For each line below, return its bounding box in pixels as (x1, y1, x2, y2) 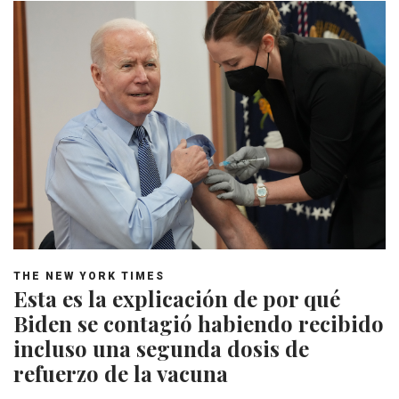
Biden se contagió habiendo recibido (13, 308, 384, 338)
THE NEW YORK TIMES (13, 269, 165, 282)
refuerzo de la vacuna (13, 358, 228, 387)
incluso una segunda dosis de (13, 333, 309, 362)
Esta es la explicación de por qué (13, 283, 340, 313)
